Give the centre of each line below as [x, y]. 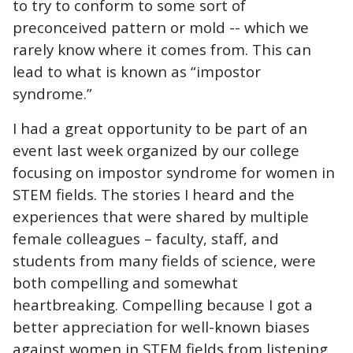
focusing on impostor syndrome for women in [174, 172]
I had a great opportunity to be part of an [160, 128]
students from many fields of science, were [164, 260]
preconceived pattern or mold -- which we [161, 27]
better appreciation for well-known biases [161, 326]
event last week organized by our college [156, 150]
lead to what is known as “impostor [137, 71]
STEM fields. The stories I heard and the [154, 194]
